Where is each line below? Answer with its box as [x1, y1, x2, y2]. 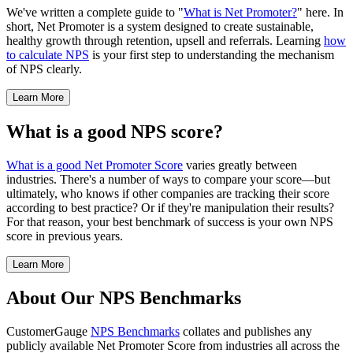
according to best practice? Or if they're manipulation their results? [6, 200, 334, 214]
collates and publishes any [180, 325, 312, 339]
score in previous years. [6, 229, 123, 243]
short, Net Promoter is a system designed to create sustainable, [6, 19, 314, 33]
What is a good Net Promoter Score [6, 158, 183, 172]
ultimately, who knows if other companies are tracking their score [6, 186, 329, 200]
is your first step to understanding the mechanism [89, 47, 334, 61]
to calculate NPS [6, 47, 89, 61]
